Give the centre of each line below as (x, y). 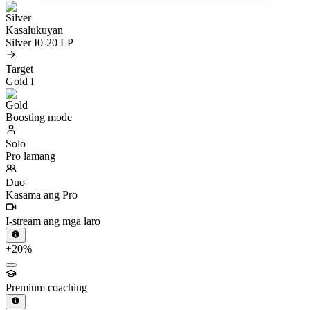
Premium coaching (46, 288)
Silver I (21, 42)
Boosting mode (39, 117)
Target (19, 69)
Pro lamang (30, 156)
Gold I (20, 81)
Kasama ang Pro (42, 194)
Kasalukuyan (34, 30)
